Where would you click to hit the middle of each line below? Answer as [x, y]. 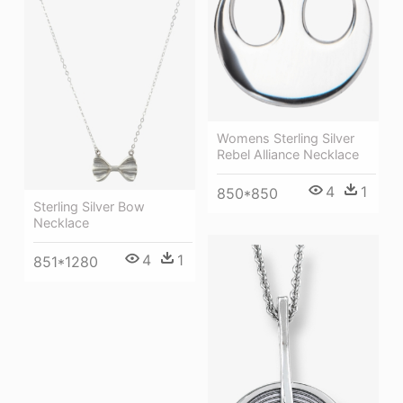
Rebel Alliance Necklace [288, 154]
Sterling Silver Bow [89, 207]
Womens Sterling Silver [286, 138]
